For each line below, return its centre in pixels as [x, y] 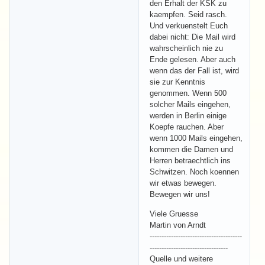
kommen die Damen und [191, 149]
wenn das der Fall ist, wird [194, 70]
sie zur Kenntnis [177, 82]
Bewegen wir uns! [180, 194]
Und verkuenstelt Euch [189, 25]
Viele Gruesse [174, 214]
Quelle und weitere [181, 258]
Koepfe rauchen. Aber [187, 127]
